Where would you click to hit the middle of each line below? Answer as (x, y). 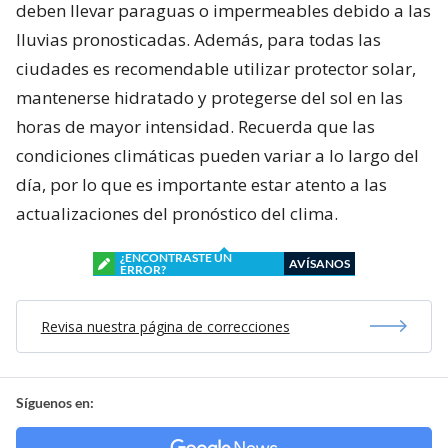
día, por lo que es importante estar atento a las (201, 184)
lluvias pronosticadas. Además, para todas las (198, 39)
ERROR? (143, 269)
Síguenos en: (55, 402)
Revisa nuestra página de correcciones (165, 326)
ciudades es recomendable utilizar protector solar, (216, 68)
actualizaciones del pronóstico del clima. (177, 213)
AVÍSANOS (319, 263)
